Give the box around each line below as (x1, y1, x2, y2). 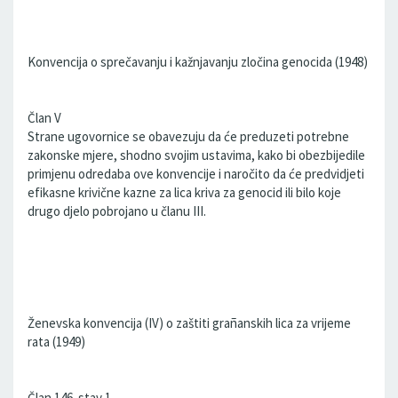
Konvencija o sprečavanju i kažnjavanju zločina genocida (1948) (28, 53, 368, 70)
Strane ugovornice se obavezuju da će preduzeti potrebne (28, 128, 349, 145)
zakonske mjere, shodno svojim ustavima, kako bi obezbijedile (28, 147, 365, 163)
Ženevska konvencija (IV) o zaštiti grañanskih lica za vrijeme (28, 314, 351, 331)
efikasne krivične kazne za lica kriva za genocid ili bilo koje (28, 184, 341, 201)
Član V (28, 109, 61, 126)
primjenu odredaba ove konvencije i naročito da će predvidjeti (28, 165, 364, 182)
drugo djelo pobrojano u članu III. (28, 203, 206, 219)
